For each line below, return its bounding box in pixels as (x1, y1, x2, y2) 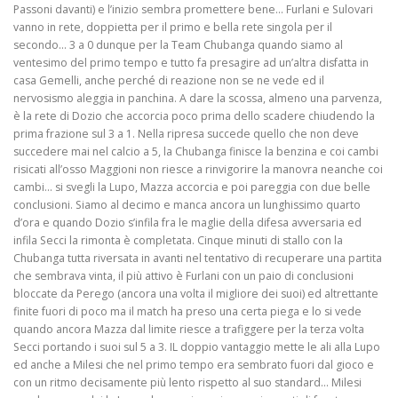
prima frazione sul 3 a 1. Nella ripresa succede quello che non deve (13, 126, 359, 142)
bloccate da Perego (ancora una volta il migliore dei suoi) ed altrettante (13, 286, 378, 302)
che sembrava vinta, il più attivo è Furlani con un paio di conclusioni (13, 268, 354, 284)
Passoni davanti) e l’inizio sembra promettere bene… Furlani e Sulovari (13, 2, 373, 18)
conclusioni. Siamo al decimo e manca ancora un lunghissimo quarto (13, 197, 361, 213)
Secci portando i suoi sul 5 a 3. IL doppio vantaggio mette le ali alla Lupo (13, 339, 380, 355)
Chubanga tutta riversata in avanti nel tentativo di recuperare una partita (13, 251, 382, 267)
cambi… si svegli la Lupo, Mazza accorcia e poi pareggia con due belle (13, 179, 370, 195)
